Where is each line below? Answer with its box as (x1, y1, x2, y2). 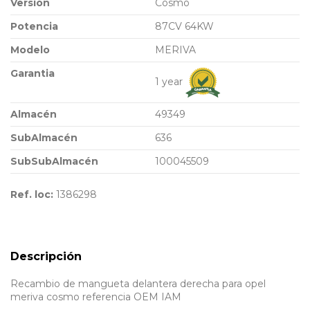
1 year (155, 75, 185, 88)
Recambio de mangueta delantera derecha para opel (10, 277, 266, 291)
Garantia (10, 66, 55, 80)
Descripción (10, 250, 82, 264)
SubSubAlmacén (10, 154, 98, 167)
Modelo (10, 43, 50, 56)
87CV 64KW (155, 19, 214, 33)
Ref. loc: (10, 188, 53, 201)
